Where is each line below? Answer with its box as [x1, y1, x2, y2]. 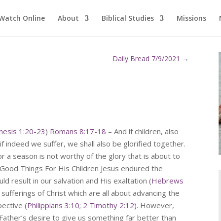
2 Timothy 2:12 [83, 200, 135, 211]
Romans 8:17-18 [50, 126, 107, 137]
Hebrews [151, 176, 184, 186]
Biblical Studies [101, 13, 154, 23]
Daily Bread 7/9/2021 [112, 54, 181, 63]
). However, [134, 200, 175, 211]
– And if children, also [106, 126, 179, 137]
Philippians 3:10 [27, 200, 80, 211]
